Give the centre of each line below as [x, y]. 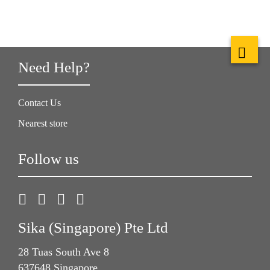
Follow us [49, 159]
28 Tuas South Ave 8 [64, 252]
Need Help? [54, 67]
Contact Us [39, 103]
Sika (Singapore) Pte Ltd [93, 228]
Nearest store [43, 123]
